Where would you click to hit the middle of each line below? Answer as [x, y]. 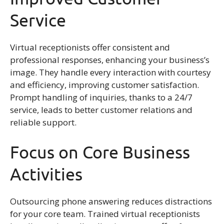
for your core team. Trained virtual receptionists [105, 214]
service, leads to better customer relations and [101, 109]
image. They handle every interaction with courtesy [110, 72]
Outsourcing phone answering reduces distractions [111, 201]
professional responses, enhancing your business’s [110, 59]
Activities [46, 174]
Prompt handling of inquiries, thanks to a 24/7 [101, 97]
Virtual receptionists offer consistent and [90, 47]
